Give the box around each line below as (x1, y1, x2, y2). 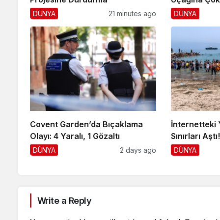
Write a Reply (37, 195, 91, 206)
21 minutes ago (109, 9, 157, 18)
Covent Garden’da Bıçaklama (30, 119, 143, 129)
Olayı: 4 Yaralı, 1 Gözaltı (30, 131, 120, 141)
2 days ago (120, 145, 157, 154)
